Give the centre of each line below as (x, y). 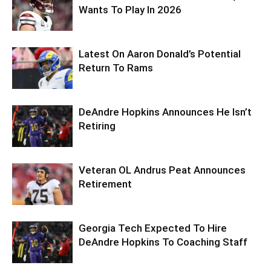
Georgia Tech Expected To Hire (153, 228)
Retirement (105, 184)
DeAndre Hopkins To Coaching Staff (163, 242)
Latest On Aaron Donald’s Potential (160, 54)
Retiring (97, 126)
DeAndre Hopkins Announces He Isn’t (165, 112)
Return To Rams (116, 68)
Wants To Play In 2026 (130, 10)
